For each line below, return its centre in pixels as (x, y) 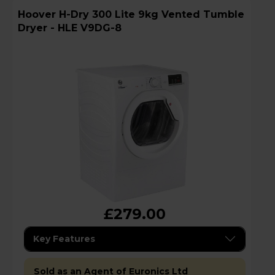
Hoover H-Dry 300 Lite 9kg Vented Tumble (38, 14)
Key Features (64, 238)
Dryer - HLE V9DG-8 (70, 28)
